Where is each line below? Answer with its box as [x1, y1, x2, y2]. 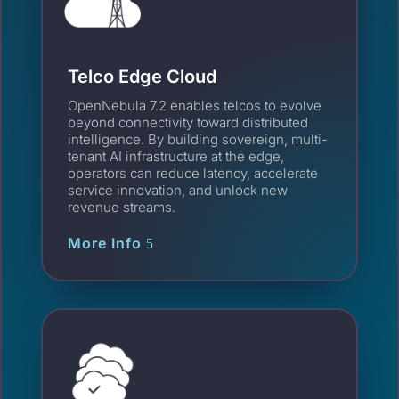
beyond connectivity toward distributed [68, 114, 309, 132]
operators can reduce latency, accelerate [68, 165, 319, 183]
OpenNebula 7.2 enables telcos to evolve [68, 97, 322, 115]
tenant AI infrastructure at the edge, [68, 148, 285, 166]
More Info [68, 234, 142, 253]
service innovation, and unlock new [68, 182, 289, 199]
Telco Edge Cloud [68, 66, 217, 88]
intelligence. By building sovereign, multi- [68, 131, 329, 149]
